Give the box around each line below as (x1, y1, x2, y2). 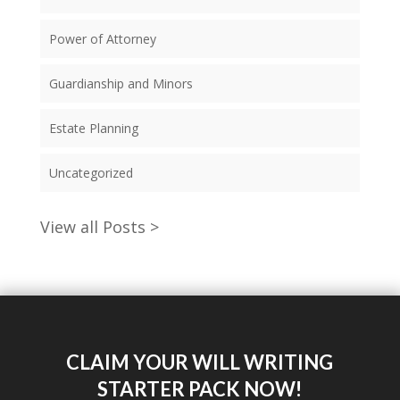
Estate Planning (48, 119, 138, 137)
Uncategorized (48, 163, 133, 181)
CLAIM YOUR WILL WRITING (66, 349, 334, 374)
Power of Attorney (48, 29, 156, 47)
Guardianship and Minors (48, 74, 193, 92)
